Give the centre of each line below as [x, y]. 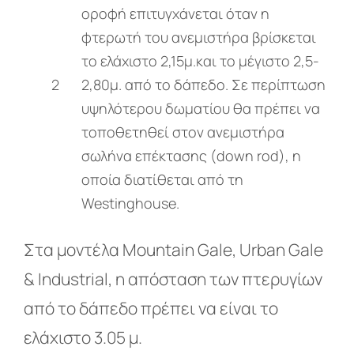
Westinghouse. [131, 203]
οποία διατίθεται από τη [163, 179]
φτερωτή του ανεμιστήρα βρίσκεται [199, 37]
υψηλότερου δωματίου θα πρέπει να [201, 108]
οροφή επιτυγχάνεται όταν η [176, 13]
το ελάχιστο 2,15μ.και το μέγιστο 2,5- [201, 60]
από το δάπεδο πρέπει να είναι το [151, 308]
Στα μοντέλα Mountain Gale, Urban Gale [173, 249]
